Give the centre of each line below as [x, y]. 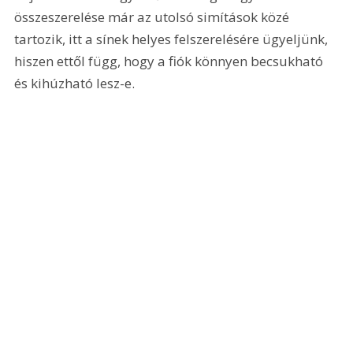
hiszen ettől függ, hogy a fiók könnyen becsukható [171, 61]
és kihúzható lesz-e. [75, 83]
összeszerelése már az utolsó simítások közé [154, 17]
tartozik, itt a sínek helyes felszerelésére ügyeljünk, [173, 39]
